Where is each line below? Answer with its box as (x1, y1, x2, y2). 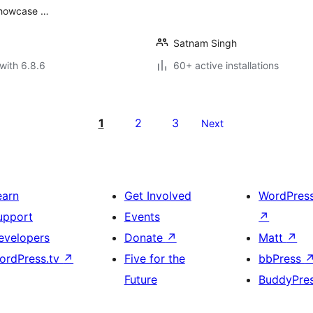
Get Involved (124, 189, 191, 203)
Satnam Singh (173, 37, 237, 49)
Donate (124, 231, 166, 245)
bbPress (259, 252, 305, 265)
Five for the (124, 252, 185, 265)
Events (124, 210, 160, 224)
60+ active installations (173, 59, 279, 71)
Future (124, 272, 157, 286)
